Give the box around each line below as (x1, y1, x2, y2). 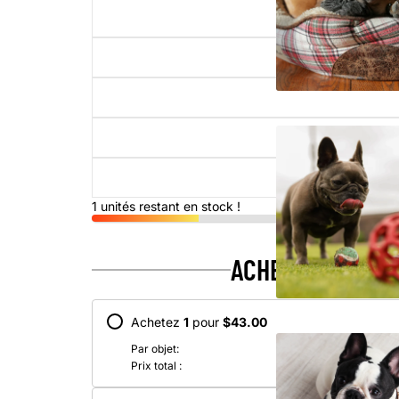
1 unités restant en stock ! (92, 199, 241, 215)
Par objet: (131, 342, 180, 356)
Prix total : (131, 359, 183, 373)
